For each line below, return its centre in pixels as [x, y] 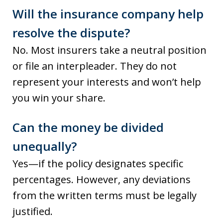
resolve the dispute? [71, 33]
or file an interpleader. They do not [95, 66]
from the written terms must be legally [105, 195]
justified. [33, 211]
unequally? [45, 146]
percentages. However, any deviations [102, 179]
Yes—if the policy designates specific [98, 164]
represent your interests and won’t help [107, 82]
